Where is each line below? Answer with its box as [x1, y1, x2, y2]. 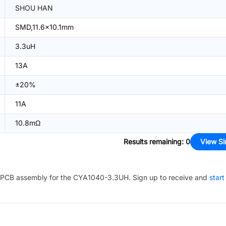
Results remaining [124, 137, 182, 146]
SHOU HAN [15, 4, 53, 12]
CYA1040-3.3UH [73, 173, 129, 182]
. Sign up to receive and [129, 173, 207, 182]
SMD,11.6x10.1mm [15, 23, 74, 31]
